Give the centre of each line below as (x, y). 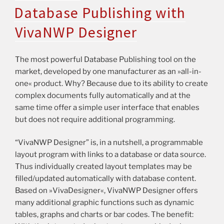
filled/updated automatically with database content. (105, 179)
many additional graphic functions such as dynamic (104, 203)
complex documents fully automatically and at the (103, 95)
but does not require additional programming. (95, 119)
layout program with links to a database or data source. (110, 155)
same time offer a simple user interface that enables (107, 107)
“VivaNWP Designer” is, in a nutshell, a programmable (109, 143)
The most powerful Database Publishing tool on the (105, 59)
